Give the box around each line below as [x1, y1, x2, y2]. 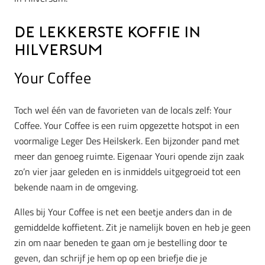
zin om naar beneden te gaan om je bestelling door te [14, 235, 227, 250]
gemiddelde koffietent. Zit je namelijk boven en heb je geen [14, 219, 251, 234]
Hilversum [14, 43, 102, 59]
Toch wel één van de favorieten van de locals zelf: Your [14, 102, 232, 117]
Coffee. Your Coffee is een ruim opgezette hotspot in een [14, 118, 240, 132]
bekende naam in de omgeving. [14, 179, 138, 194]
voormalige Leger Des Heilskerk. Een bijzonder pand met [14, 133, 240, 148]
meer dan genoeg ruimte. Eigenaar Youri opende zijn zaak [14, 148, 244, 163]
